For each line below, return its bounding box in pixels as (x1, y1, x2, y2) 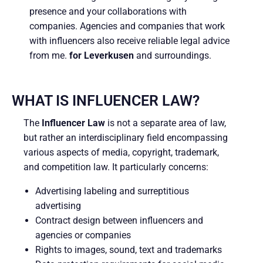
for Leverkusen (69, 49, 134, 61)
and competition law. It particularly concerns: (23, 161, 208, 173)
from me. (29, 49, 69, 61)
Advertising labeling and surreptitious (35, 185, 189, 197)
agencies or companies (35, 229, 131, 241)
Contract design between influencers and (35, 214, 203, 226)
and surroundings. (134, 49, 211, 61)
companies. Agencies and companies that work (29, 20, 225, 32)
